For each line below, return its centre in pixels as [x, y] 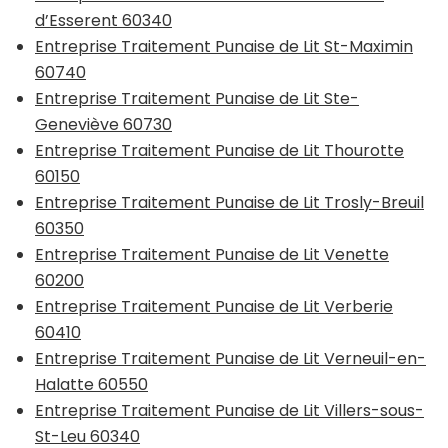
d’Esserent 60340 [103, 20]
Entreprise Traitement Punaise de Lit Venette [212, 254]
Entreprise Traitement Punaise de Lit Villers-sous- [229, 410]
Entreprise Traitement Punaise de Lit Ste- [197, 98]
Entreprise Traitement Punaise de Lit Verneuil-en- [230, 358]
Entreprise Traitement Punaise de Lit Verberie [214, 306]
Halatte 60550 [91, 384]
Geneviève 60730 [103, 124]
